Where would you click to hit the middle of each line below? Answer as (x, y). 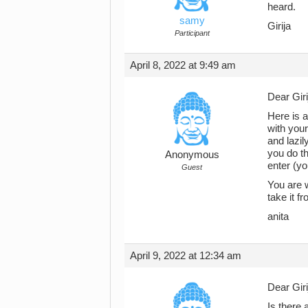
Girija (279, 26)
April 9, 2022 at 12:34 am (186, 255)
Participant (192, 33)
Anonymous (192, 154)
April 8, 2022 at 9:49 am (183, 65)
